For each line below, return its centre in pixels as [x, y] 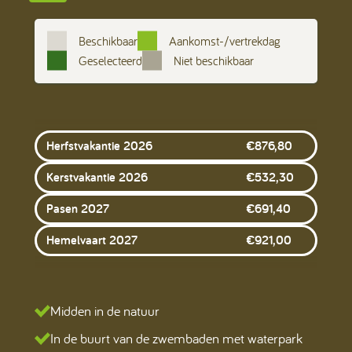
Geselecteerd [110, 60]
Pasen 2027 [78, 208]
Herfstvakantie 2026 [99, 145]
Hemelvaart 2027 [92, 240]
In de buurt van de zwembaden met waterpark [176, 339]
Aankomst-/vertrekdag [225, 40]
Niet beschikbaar [214, 60]
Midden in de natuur [105, 311]
